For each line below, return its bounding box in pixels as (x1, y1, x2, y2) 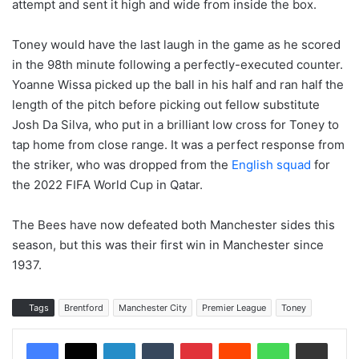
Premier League (202, 301, 266, 313)
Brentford (64, 301, 103, 313)
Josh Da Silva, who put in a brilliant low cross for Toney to (12, 116, 339, 132)
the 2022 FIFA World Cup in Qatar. (12, 176, 203, 192)
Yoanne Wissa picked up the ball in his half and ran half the (12, 76, 344, 92)
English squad (232, 156, 311, 172)
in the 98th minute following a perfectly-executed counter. (12, 56, 343, 72)
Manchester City (119, 301, 187, 313)
